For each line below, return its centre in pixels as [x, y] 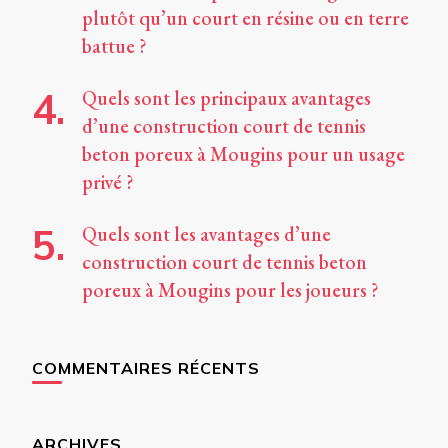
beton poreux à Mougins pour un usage [243, 154]
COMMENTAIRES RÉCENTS [146, 368]
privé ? [108, 182]
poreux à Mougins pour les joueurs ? [230, 290]
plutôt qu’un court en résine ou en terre [245, 18]
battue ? [114, 46]
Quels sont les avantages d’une [206, 234]
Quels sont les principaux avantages [226, 98]
